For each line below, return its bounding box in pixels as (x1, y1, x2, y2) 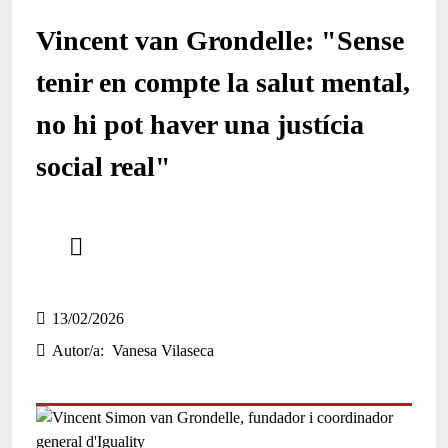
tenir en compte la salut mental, (36, 67, 410, 99)
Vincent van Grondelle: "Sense (36, 25, 404, 57)
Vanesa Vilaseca (111, 342, 214, 360)
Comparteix (35, 214, 109, 232)
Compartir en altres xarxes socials (51, 266, 262, 284)
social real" (36, 151, 171, 183)
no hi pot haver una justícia (36, 109, 364, 141)
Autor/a (51, 342, 100, 360)
